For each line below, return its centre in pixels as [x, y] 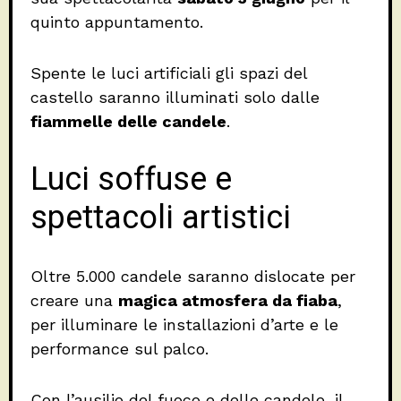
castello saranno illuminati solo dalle [175, 98]
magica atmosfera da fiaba [228, 301]
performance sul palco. [119, 349]
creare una [74, 301]
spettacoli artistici [161, 218]
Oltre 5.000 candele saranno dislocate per [193, 277]
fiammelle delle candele [128, 122]
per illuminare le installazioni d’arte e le [184, 325]
